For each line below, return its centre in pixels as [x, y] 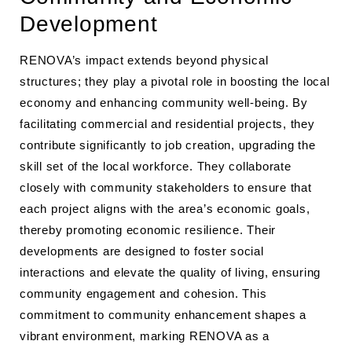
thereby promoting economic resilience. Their [148, 230]
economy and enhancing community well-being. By [164, 103]
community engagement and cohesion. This [143, 293]
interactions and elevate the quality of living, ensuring [170, 272]
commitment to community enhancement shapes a [163, 315]
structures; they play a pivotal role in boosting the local [175, 81]
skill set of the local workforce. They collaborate [156, 166]
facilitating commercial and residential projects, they [167, 124]
